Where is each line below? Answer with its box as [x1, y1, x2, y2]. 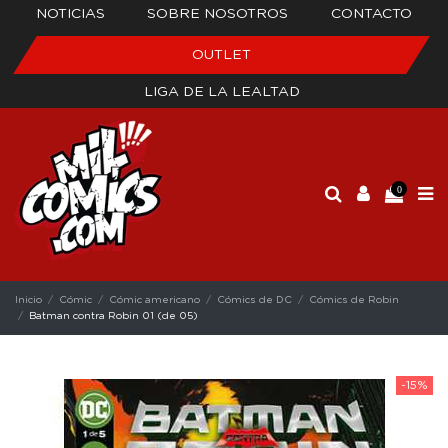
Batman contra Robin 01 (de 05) [29, 310, 199, 321]
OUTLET [192, 48, 251, 62]
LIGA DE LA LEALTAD [143, 85, 300, 99]
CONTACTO [330, 7, 412, 21]
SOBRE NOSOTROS [147, 7, 289, 21]
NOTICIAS [36, 7, 106, 21]
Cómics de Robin [309, 294, 400, 305]
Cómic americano [109, 294, 201, 305]
